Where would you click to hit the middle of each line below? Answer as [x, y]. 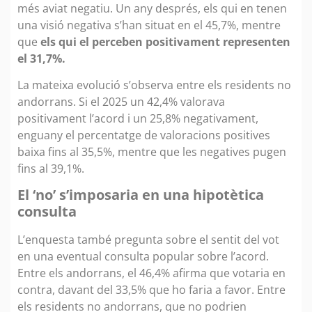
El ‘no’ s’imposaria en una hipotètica [141, 195]
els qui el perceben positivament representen [165, 41]
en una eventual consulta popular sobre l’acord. [143, 257]
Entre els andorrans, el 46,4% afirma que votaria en [151, 273]
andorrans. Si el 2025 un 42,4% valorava [121, 101]
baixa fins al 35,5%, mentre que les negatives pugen [152, 151]
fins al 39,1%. [51, 168]
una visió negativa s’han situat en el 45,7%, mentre [149, 25]
